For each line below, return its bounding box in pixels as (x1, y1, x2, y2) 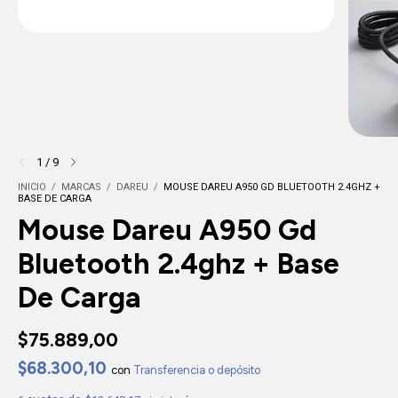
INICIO (18, 180, 46, 193)
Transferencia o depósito (133, 362, 260, 377)
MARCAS (61, 180, 101, 193)
